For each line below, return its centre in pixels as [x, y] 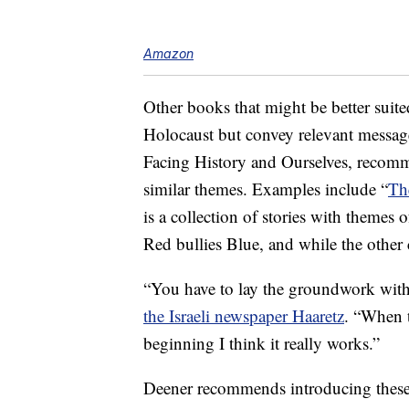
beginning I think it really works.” [262, 343]
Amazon [168, 54]
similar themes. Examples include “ [266, 189]
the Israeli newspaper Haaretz [244, 316]
